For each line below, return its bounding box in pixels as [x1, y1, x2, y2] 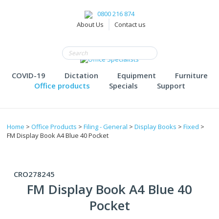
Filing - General [84, 122, 128, 131]
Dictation [64, 70, 98, 80]
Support [156, 81, 185, 90]
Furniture [175, 70, 208, 80]
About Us [77, 20, 104, 29]
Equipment [117, 70, 156, 80]
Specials [109, 81, 138, 90]
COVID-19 [11, 70, 45, 80]
